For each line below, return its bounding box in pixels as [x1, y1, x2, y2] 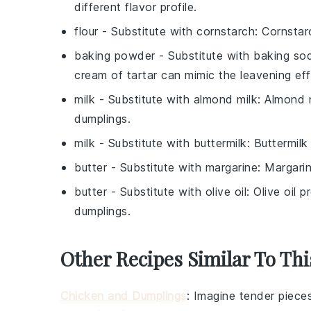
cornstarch [196, 24, 255, 38]
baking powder [74, 48, 155, 62]
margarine [205, 160, 258, 174]
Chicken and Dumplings [60, 288, 187, 303]
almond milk [193, 92, 258, 106]
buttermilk [193, 135, 247, 150]
